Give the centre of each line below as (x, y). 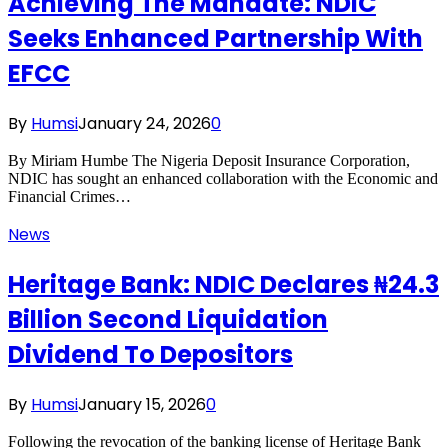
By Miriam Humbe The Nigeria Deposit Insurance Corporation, (209, 161)
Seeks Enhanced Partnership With (215, 39)
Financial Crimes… (69, 197)
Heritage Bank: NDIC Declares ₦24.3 (223, 284)
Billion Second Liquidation (168, 319)
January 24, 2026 (144, 124)
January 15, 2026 (142, 404)
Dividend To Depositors (150, 354)
